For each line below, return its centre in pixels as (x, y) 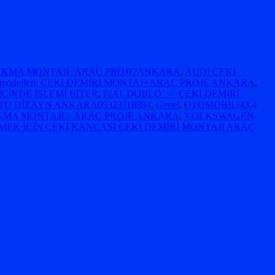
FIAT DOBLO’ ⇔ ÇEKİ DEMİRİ (171, 94)
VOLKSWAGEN (219, 116)
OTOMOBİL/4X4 (220, 105)
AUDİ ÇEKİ (210, 72)
